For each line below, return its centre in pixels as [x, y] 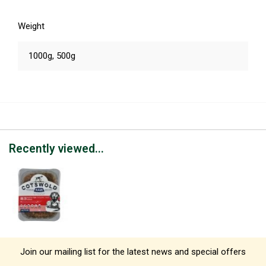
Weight [31, 26]
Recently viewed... [56, 148]
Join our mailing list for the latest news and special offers [133, 252]
